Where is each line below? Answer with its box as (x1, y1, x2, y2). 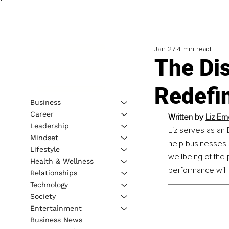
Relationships (30, 168, 77, 177)
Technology (30, 180, 68, 189)
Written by (168, 112, 205, 123)
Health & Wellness (30, 156, 94, 165)
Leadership (30, 121, 69, 130)
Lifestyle (30, 145, 60, 153)
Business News (30, 215, 82, 224)
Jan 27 (154, 44, 175, 54)
